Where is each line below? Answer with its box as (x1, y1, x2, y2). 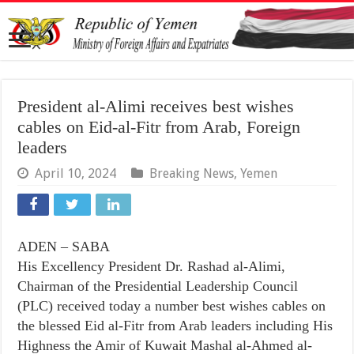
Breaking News (149, 165, 235, 181)
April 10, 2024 (35, 165, 117, 181)
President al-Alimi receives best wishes (17, 96, 295, 116)
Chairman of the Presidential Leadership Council (17, 277, 299, 294)
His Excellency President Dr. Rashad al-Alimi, (17, 258, 286, 274)
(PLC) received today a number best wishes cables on (17, 297, 326, 314)
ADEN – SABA (17, 238, 111, 254)
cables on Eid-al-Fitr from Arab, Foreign (17, 116, 301, 137)
